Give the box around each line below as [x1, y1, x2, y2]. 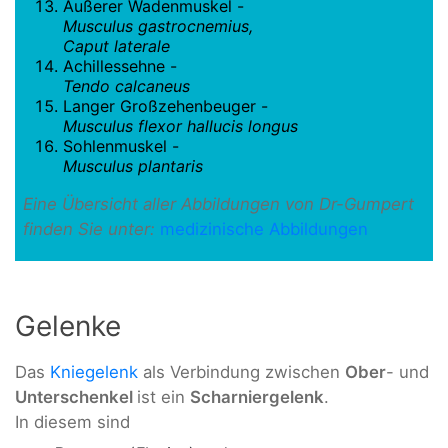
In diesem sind [15, 411, 130, 432]
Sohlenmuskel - [63, 136, 179, 157]
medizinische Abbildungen [160, 219, 368, 240]
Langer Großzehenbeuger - [63, 96, 268, 117]
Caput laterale [63, 36, 170, 57]
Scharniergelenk [190, 386, 324, 407]
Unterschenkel [15, 386, 137, 407]
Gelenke [15, 308, 121, 343]
